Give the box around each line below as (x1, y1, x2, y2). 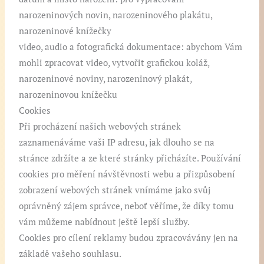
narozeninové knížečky (19, 25, 112, 37)
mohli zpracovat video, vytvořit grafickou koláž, (19, 57, 210, 69)
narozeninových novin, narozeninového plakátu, (19, 9, 213, 21)
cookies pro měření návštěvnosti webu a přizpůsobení (19, 169, 236, 180)
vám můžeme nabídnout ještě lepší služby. (19, 216, 190, 228)
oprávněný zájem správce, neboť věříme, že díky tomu (19, 200, 235, 212)
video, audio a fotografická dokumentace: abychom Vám (19, 41, 243, 53)
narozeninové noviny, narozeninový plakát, (19, 73, 192, 85)
